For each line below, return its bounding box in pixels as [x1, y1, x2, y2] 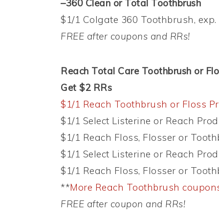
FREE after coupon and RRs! [61, 198, 185, 210]
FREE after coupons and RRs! [61, 30, 190, 43]
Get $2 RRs [61, 82, 112, 94]
